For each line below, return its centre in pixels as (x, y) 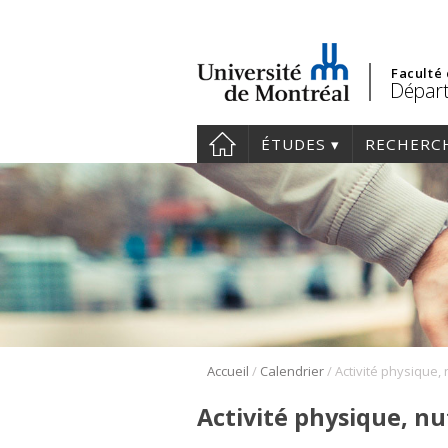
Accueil (228, 371)
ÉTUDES (293, 144)
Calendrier (292, 371)
